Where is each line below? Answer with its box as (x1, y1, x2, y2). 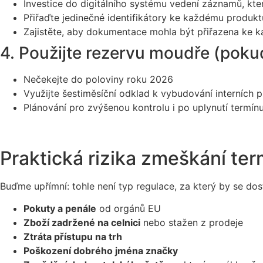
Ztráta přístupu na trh (23, 231, 122, 243)
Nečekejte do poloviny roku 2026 (23, 73, 173, 86)
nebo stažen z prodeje (140, 217, 243, 229)
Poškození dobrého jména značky (23, 245, 178, 257)
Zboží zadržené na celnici (23, 217, 140, 229)
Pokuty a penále (23, 203, 96, 215)
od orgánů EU (96, 203, 161, 215)
